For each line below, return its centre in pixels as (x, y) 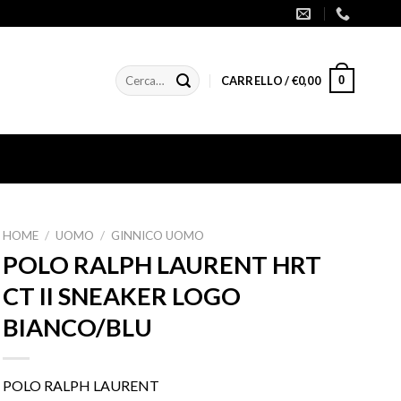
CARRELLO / (256, 81)
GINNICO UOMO (157, 235)
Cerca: (132, 74)
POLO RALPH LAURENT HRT (162, 264)
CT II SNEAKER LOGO (121, 295)
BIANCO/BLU (77, 327)
